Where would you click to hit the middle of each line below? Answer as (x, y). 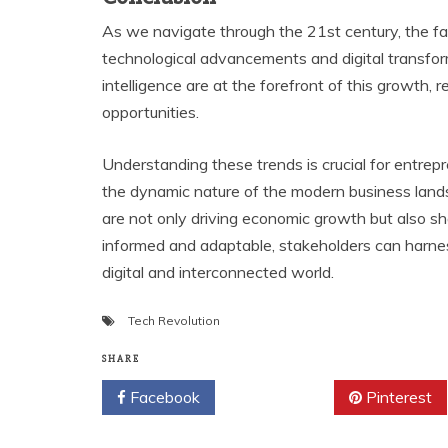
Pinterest (397, 397)
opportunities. (150, 112)
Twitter (281, 397)
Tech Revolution (174, 321)
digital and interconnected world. (218, 272)
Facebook (163, 397)
